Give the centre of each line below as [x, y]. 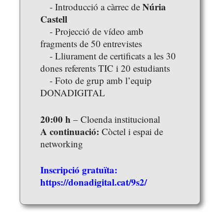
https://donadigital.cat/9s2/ [94, 182]
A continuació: [70, 131]
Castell [54, 19]
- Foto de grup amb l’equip [96, 81]
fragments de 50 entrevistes [91, 44]
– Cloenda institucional [115, 119]
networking [62, 143]
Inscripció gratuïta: [79, 170]
